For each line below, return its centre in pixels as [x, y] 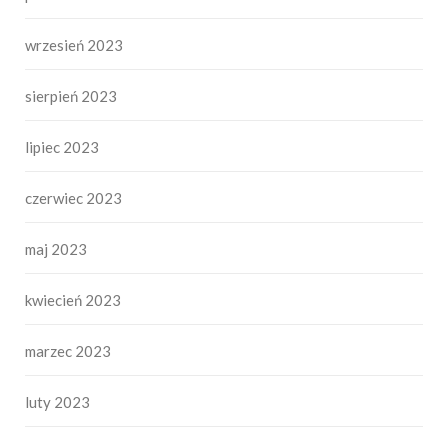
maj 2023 [56, 248]
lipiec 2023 [62, 146]
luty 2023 [57, 401]
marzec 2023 [68, 350]
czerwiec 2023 [73, 197]
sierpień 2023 [71, 95]
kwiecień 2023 [73, 299]
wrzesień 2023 [74, 44]
